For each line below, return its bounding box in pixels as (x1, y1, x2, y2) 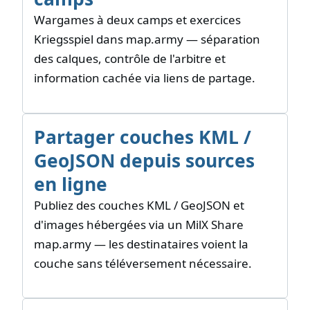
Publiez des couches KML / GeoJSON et (34, 197, 244, 213)
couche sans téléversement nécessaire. (34, 255, 252, 271)
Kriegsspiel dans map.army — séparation (34, 31, 260, 48)
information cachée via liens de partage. (34, 70, 255, 86)
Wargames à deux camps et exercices (34, 12, 241, 28)
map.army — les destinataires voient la (34, 235, 248, 252)
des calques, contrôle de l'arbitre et (34, 51, 226, 67)
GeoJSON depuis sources (34, 147, 255, 173)
